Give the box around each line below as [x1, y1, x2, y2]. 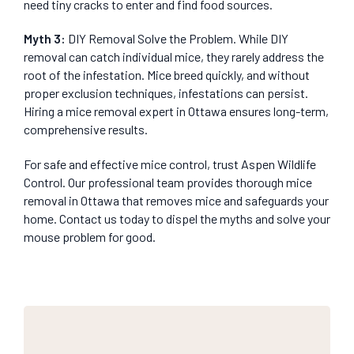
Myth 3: [24, 31, 66, 47]
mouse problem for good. [24, 228, 156, 244]
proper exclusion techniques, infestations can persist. [24, 85, 308, 101]
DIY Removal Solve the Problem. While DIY [66, 31, 288, 47]
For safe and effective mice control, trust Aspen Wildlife [24, 156, 316, 171]
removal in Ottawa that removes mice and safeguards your [24, 192, 329, 208]
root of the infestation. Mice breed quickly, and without [24, 67, 310, 83]
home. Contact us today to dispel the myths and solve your [24, 210, 330, 226]
